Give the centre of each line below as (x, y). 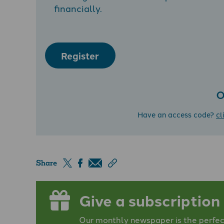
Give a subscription (149, 200)
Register (80, 55)
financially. (78, 8)
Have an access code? (177, 114)
